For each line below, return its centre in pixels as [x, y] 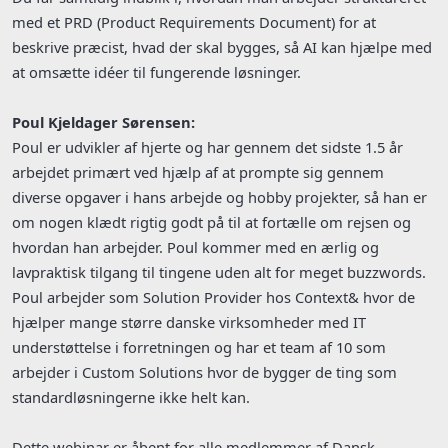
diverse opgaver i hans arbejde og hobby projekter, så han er [219, 197]
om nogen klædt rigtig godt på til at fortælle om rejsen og [211, 222]
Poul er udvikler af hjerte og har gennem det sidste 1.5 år [207, 147]
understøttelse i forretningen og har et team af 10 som [199, 347]
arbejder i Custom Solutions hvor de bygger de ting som [204, 372]
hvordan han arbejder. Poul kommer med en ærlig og [195, 247]
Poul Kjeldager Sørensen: [103, 122]
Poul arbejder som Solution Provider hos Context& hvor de [213, 297]
